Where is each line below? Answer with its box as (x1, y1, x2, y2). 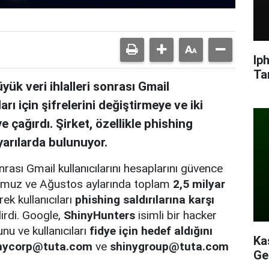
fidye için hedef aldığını (89, 223, 213, 238)
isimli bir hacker (135, 208, 217, 222)
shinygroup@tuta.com (110, 239, 229, 253)
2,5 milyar (173, 177, 225, 191)
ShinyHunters (64, 208, 135, 222)
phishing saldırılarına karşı (75, 192, 214, 207)
